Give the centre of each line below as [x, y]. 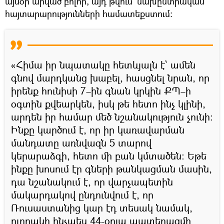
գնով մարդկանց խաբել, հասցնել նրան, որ [110, 77]
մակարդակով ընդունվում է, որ [82, 194]
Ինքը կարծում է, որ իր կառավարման [98, 129]
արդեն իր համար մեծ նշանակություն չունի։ [112, 116]
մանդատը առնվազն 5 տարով [81, 142]
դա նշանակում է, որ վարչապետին [92, 181]
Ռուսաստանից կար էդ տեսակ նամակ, [102, 207]
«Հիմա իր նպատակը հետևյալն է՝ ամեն [103, 64]
